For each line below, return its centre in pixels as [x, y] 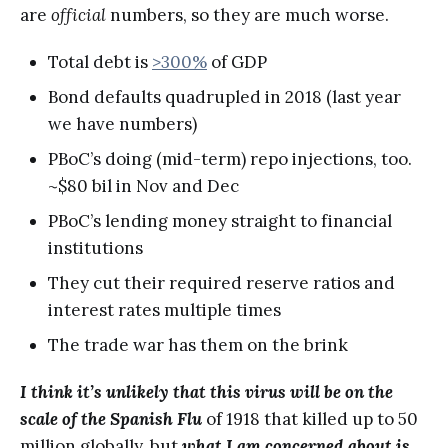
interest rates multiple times [164, 309]
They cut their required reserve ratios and [221, 282]
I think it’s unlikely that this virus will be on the [206, 391]
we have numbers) [122, 123]
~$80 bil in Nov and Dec [143, 185]
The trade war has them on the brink [198, 344]
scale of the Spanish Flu [113, 418]
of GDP [237, 61]
